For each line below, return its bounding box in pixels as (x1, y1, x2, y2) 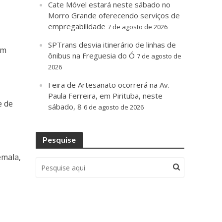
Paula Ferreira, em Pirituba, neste (48, 91, 163, 101)
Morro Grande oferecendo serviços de (48, 10, 180, 21)
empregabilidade (48, 21, 106, 32)
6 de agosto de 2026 (84, 103, 144, 112)
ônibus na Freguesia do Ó (48, 51, 135, 61)
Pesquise (43, 135, 76, 145)
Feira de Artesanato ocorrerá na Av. (48, 80, 170, 90)
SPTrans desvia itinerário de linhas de (48, 40, 176, 50)
